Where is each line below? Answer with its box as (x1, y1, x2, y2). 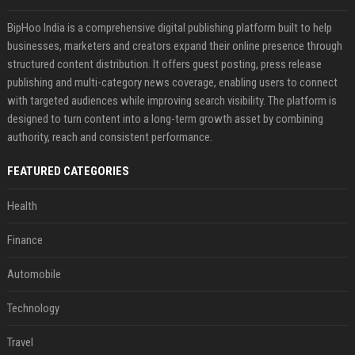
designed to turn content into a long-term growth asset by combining (6, 112, 323, 127)
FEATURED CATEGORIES (6, 164, 129, 179)
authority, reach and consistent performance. (6, 130, 212, 145)
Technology (6, 301, 59, 316)
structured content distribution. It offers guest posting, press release (6, 57, 322, 72)
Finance (6, 233, 43, 248)
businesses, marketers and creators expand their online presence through (6, 39, 342, 54)
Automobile (6, 267, 61, 282)
